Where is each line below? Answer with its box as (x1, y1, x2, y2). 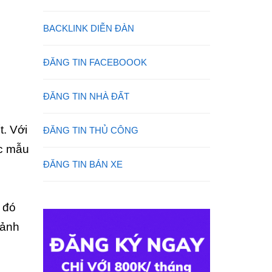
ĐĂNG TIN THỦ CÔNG (43, 125, 138, 135)
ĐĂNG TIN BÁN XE (43, 159, 123, 169)
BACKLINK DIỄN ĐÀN (43, 23, 134, 33)
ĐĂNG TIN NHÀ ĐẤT (43, 91, 129, 101)
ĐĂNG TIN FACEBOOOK (43, 57, 147, 67)
